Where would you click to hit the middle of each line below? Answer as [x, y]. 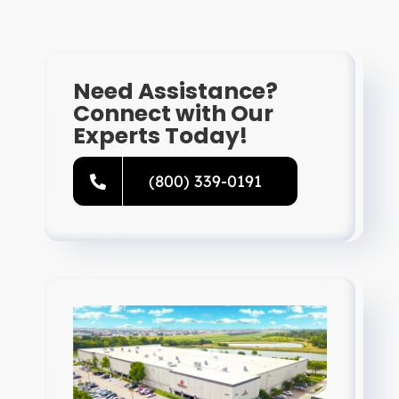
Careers [49, 139]
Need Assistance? [176, 92]
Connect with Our [174, 114]
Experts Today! [161, 136]
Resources [57, 22]
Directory [54, 81]
